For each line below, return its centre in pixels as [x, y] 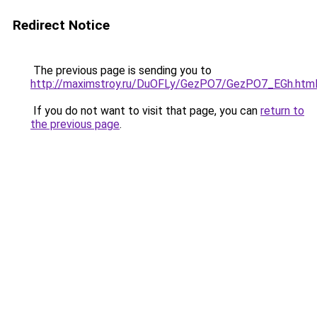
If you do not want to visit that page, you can [145, 111]
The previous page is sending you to [121, 70]
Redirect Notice [61, 25]
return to [282, 111]
